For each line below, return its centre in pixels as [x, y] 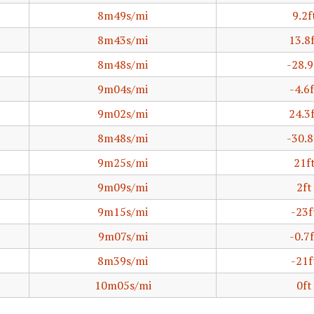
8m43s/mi [123, 40]
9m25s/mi [123, 163]
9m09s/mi [123, 187]
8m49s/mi [123, 15]
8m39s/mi [123, 261]
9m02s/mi [123, 114]
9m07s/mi [123, 236]
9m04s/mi [123, 89]
